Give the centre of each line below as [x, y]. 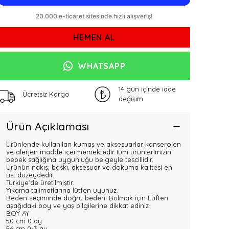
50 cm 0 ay [24, 221]
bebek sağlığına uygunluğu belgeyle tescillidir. [80, 159]
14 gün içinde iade [147, 89]
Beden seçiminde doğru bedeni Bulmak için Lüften [87, 198]
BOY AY [18, 213]
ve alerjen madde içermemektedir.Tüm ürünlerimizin [89, 152]
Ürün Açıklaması [48, 126]
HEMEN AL [94, 37]
